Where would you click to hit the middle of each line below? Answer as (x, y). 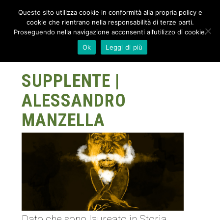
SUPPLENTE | (71, 81)
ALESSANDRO (74, 101)
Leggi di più (124, 47)
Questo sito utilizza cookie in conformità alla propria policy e (110, 12)
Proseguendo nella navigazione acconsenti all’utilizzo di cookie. (110, 32)
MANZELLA (63, 120)
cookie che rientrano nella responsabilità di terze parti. (110, 22)
